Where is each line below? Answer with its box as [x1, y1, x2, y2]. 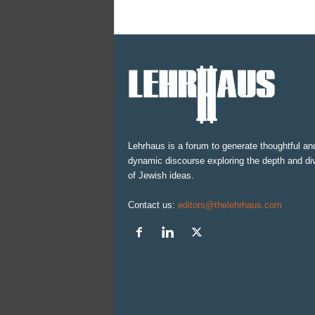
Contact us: [127, 199, 178, 210]
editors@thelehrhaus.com [177, 199, 282, 210]
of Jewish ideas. [127, 169, 194, 181]
